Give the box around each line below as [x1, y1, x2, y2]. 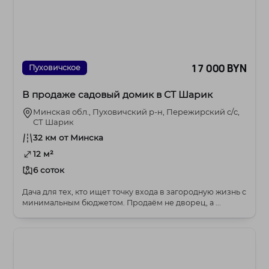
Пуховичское [29, 63, 81, 73]
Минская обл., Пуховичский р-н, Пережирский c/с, [33, 107, 240, 117]
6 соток [33, 165, 65, 175]
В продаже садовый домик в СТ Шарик [22, 89, 213, 101]
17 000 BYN [191, 61, 247, 75]
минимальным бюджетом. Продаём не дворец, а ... [22, 198, 222, 208]
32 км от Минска [33, 133, 104, 143]
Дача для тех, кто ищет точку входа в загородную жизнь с [22, 187, 247, 197]
